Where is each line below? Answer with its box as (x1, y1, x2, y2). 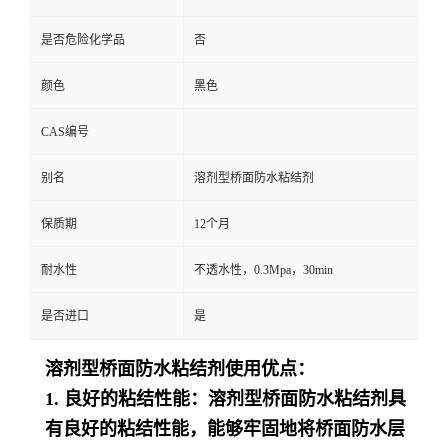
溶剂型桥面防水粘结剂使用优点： (45, 358, 315, 379)
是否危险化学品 (41, 32, 125, 47)
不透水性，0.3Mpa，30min (194, 262, 333, 277)
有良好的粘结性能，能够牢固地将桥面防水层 (45, 418, 405, 439)
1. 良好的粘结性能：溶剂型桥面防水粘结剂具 (45, 388, 406, 409)
